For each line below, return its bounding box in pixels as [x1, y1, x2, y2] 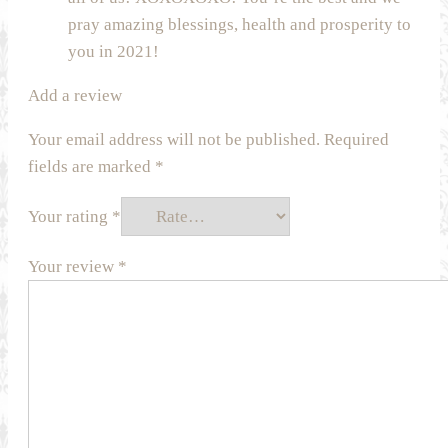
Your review [28, 257, 118, 277]
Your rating [28, 207, 112, 227]
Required [324, 130, 389, 150]
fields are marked [28, 157, 155, 177]
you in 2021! [68, 42, 159, 62]
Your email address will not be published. [28, 130, 320, 150]
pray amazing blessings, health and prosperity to [68, 15, 411, 35]
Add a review [28, 86, 122, 106]
